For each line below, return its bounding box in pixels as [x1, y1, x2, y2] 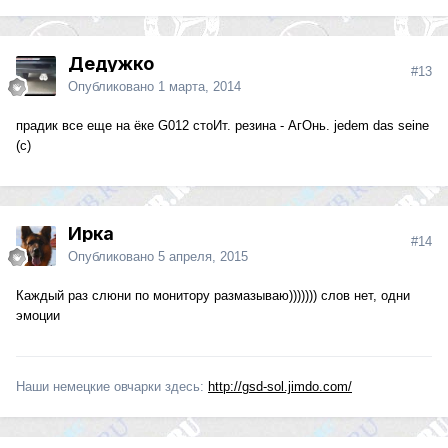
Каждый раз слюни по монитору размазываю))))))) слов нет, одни [16, 288, 410, 304]
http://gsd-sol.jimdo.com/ [208, 379, 352, 395]
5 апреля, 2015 [158, 249, 248, 265]
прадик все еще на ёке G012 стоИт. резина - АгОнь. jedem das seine [16, 118, 429, 134]
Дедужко [68, 53, 154, 75]
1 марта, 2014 [158, 79, 241, 95]
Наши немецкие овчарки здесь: [16, 379, 208, 395]
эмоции [16, 308, 60, 324]
